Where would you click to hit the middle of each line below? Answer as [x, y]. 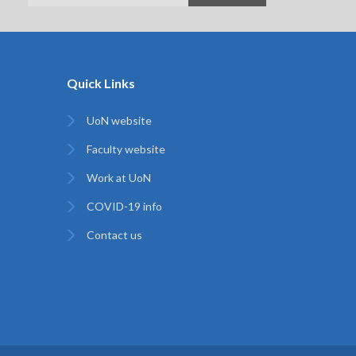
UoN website [119, 120]
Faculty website [126, 149]
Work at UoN [118, 178]
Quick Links [101, 83]
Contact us [114, 235]
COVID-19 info [124, 206]
